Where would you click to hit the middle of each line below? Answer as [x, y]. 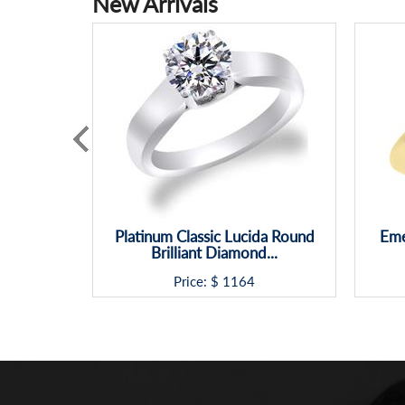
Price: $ [196, 282]
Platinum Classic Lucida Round [214, 237]
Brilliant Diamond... [214, 253]
